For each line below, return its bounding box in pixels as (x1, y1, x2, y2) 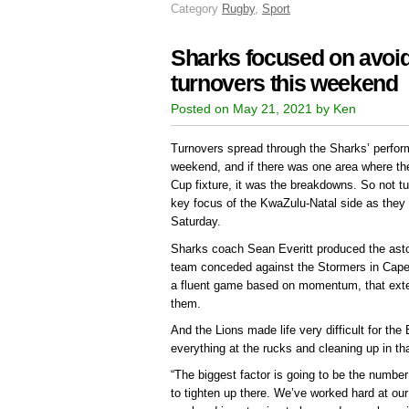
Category (171, 2, 222, 16)
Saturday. (171, 215, 221, 229)
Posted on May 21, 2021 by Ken (171, 101, 356, 117)
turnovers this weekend (171, 71, 398, 97)
